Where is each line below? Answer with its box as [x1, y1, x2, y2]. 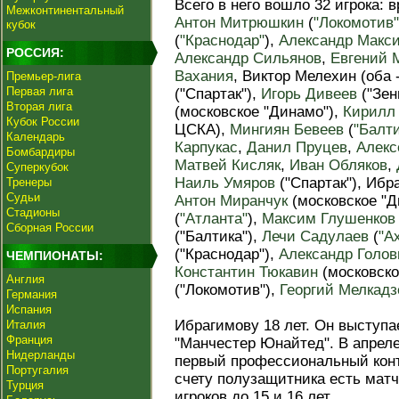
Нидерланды [6, 348, 75, 362]
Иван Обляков [289, 157, 387, 174]
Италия [6, 318, 45, 331]
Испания [6, 303, 52, 316]
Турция [6, 379, 44, 392]
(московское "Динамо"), [175, 103, 343, 120]
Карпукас [175, 139, 238, 156]
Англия [6, 273, 45, 286]
